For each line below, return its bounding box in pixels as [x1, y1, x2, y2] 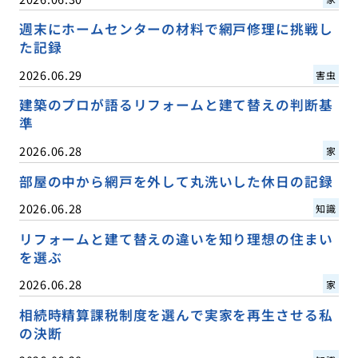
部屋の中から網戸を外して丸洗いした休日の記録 [18, 171, 333, 191]
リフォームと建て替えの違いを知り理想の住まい [18, 229, 333, 249]
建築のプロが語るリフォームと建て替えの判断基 [18, 95, 333, 115]
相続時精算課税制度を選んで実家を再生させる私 [18, 304, 333, 324]
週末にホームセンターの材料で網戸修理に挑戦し [18, 19, 333, 39]
